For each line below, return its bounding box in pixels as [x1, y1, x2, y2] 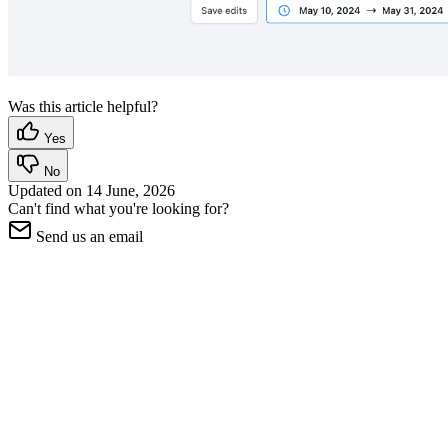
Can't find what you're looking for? [8, 199, 229, 217]
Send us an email [36, 227, 143, 245]
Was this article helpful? [8, 97, 158, 115]
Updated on [8, 181, 86, 199]
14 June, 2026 [86, 181, 175, 199]
